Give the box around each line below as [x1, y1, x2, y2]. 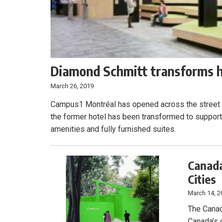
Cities [188, 171, 217, 186]
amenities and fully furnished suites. [51, 124, 176, 134]
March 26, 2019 [51, 82, 94, 90]
